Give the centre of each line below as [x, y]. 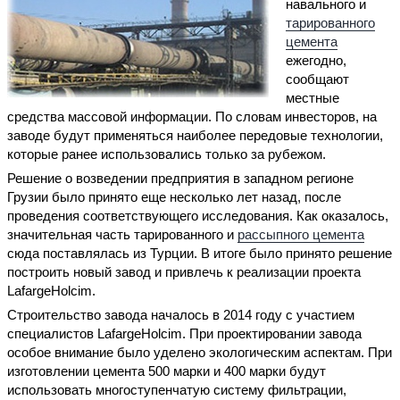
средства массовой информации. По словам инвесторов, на [192, 116]
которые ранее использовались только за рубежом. [167, 154]
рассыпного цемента [301, 234]
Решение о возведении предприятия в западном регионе [180, 178]
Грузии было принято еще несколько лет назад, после [174, 196]
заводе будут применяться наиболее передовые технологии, [195, 135]
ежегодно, [317, 60]
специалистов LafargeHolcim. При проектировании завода [184, 334]
